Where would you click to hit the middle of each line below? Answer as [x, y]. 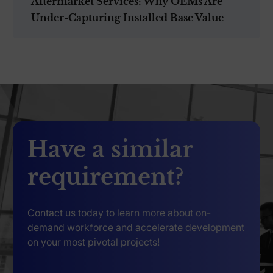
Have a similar [110, 149]
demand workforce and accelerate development [136, 227]
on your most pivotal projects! [94, 242]
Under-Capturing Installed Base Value [127, 17]
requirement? [106, 177]
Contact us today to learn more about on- [119, 212]
